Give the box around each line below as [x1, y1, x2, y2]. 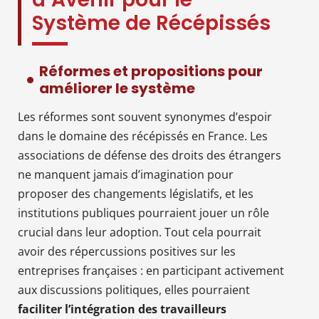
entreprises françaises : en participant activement [18, 262, 284, 278]
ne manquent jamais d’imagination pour [18, 166, 234, 182]
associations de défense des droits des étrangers [18, 147, 281, 163]
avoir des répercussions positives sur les [18, 243, 236, 259]
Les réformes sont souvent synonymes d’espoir [18, 108, 272, 125]
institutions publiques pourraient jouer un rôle [18, 204, 269, 221]
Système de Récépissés [32, 9, 271, 37]
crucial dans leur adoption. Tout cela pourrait [18, 224, 261, 240]
